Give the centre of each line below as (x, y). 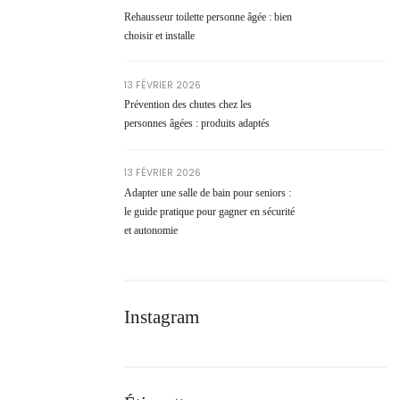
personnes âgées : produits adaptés (197, 124)
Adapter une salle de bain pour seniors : (208, 192)
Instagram (162, 317)
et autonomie (151, 230)
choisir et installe (160, 35)
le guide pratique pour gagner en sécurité (210, 211)
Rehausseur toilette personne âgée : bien (208, 17)
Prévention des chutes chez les (188, 105)
